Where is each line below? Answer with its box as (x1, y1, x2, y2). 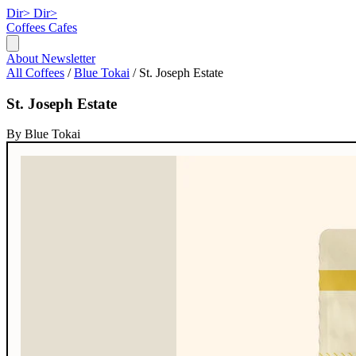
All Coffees (6, 66, 64, 79)
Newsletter (41, 52, 95, 65)
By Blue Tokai (6, 127, 80, 141)
